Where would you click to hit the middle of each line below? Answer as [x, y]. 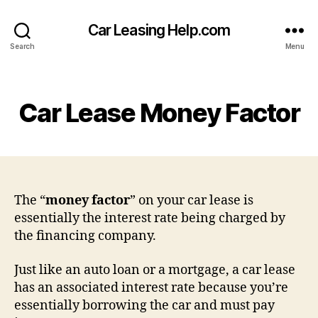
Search [22, 46]
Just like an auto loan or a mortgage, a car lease [155, 270]
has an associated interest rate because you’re [151, 287]
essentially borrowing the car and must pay [144, 305]
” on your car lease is [192, 201]
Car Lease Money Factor [159, 113]
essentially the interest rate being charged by [150, 218]
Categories [190, 91]
